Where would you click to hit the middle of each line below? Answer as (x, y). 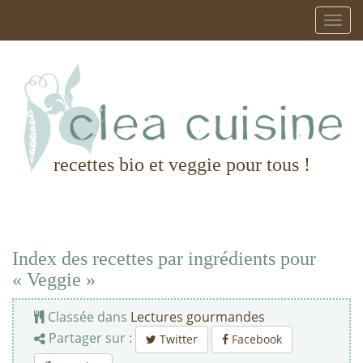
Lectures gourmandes (198, 317)
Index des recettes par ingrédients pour (164, 259)
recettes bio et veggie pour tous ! (181, 165)
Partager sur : (90, 338)
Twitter (177, 340)
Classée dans (88, 317)
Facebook (255, 340)
